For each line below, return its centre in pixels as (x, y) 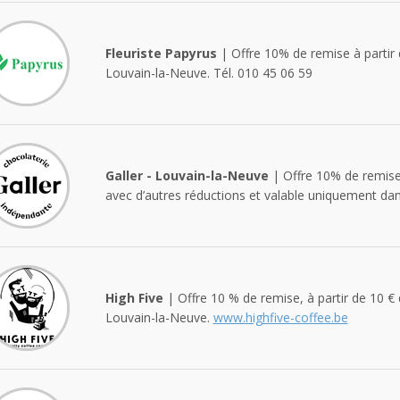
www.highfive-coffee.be (280, 317)
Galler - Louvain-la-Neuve (187, 175)
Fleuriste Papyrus (161, 53)
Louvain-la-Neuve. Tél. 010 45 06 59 (208, 72)
